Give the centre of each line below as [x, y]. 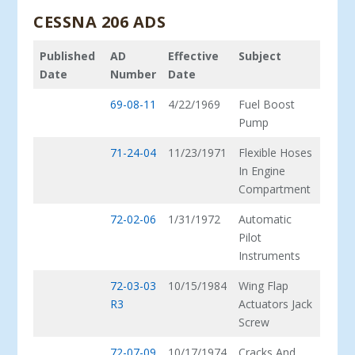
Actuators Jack [276, 304]
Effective [194, 56]
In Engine [262, 171]
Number [134, 74]
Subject [260, 56]
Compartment [275, 189]
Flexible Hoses [276, 153]
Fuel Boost [267, 105]
